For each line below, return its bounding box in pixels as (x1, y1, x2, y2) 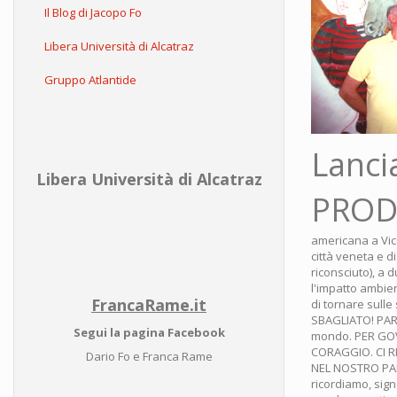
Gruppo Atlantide (44, 72, 136, 88)
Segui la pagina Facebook (73, 324, 225, 340)
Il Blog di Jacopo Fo (44, 4, 142, 20)
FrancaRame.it (91, 294, 206, 315)
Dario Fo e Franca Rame (85, 348, 213, 364)
